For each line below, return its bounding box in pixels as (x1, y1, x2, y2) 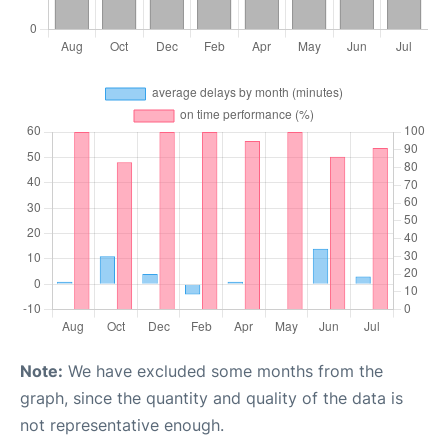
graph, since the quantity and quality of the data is (20, 387, 403, 408)
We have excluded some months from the (63, 360, 383, 381)
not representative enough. (20, 414, 224, 435)
